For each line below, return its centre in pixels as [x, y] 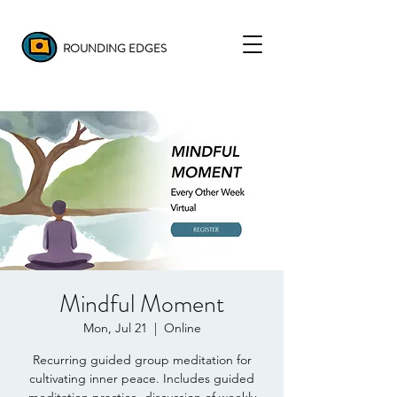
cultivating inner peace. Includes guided [142, 378]
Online [182, 328]
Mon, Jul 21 [115, 328]
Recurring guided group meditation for [142, 360]
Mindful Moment [142, 304]
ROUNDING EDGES [115, 48]
